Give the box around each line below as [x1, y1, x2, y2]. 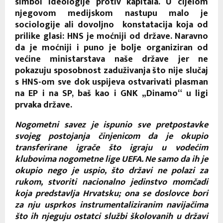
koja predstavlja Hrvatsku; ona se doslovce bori [15, 186, 208, 201]
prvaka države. [15, 97, 72, 112]
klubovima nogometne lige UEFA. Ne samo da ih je [15, 151, 208, 167]
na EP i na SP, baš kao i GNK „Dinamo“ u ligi [15, 86, 208, 101]
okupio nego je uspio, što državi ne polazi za [15, 163, 208, 178]
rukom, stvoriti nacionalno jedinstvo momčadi [15, 174, 208, 190]
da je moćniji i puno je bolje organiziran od [15, 40, 208, 55]
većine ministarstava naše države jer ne [15, 51, 208, 67]
